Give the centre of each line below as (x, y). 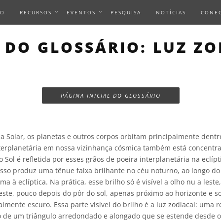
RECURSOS (36, 12)
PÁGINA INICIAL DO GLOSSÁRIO (110, 95)
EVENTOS (81, 12)
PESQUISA (126, 12)
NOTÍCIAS (171, 12)
